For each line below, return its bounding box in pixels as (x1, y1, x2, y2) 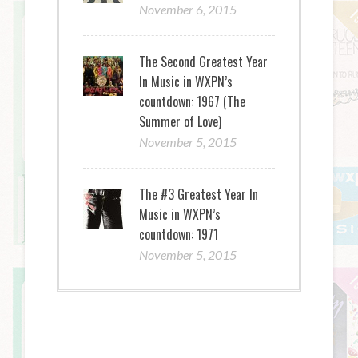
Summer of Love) (139, 112, 222, 132)
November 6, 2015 (139, 2, 237, 18)
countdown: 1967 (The (139, 92, 246, 112)
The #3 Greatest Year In (139, 185, 259, 205)
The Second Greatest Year (139, 52, 268, 72)
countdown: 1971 (139, 225, 219, 245)
